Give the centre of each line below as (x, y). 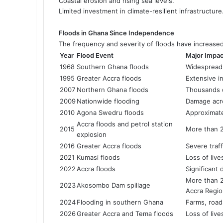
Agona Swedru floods (110, 112)
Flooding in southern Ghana (120, 202)
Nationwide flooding (108, 101)
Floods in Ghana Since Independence (116, 33)
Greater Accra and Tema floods (125, 213)
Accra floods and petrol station (125, 124)
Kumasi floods (98, 157)
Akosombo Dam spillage (113, 185)
